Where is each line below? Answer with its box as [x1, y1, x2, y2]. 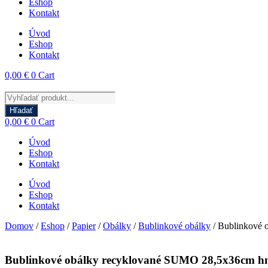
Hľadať [10, 106, 33, 115]
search [4, 102, 28, 112]
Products [4, 91, 37, 102]
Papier [72, 221, 96, 232]
